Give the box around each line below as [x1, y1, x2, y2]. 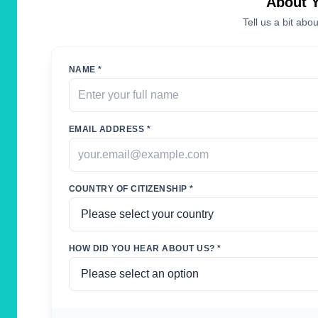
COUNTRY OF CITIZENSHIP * [69, 183, 194, 194]
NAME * [69, 64, 102, 75]
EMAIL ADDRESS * [69, 124, 151, 134]
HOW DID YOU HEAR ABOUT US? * [69, 243, 221, 253]
